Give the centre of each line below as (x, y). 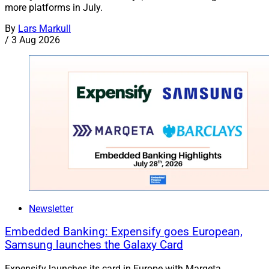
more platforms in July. (54, 7)
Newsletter (51, 208)
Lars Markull (44, 28)
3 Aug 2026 (36, 40)
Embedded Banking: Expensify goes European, (124, 232)
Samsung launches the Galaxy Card (94, 245)
